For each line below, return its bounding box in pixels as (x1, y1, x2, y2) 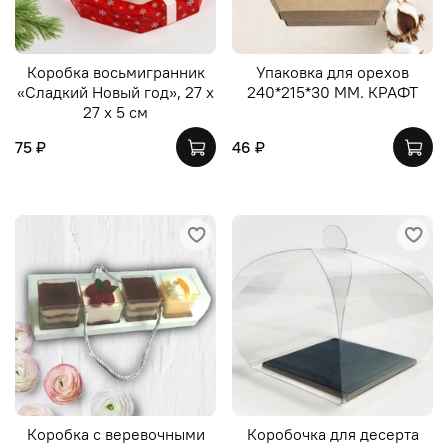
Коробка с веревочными (26, 424, 205, 445)
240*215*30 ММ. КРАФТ (247, 82, 418, 103)
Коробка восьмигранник (26, 62, 205, 83)
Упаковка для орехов (256, 62, 409, 83)
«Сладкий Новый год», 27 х (17, 82, 214, 103)
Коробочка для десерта (246, 424, 419, 445)
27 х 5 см (83, 102, 148, 123)
